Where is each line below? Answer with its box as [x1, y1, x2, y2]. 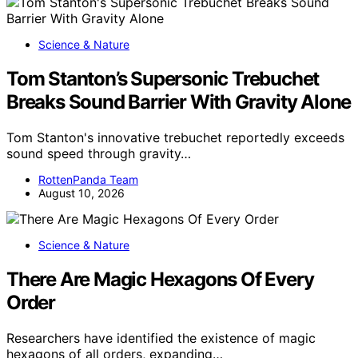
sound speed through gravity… [6, 145, 191, 161]
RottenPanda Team [38, 172, 138, 186]
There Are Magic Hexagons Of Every [6, 267, 314, 291]
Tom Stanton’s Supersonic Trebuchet [6, 66, 320, 90]
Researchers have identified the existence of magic [6, 329, 316, 346]
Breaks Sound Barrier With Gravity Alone [6, 89, 352, 113]
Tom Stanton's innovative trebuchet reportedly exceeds [6, 129, 344, 145]
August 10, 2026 [38, 185, 125, 200]
